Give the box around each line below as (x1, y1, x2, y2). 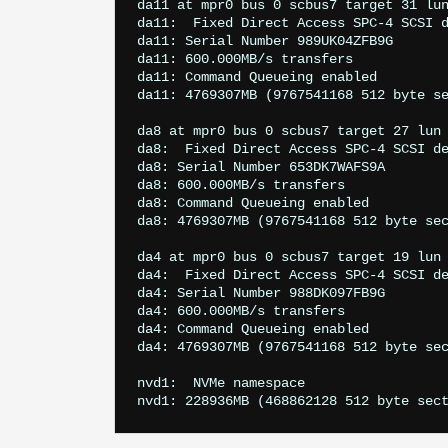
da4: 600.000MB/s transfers (137, 303, 346, 320)
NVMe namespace (185, 375, 306, 392)
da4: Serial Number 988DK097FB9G (137, 285, 386, 302)
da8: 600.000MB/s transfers (137, 177, 346, 194)
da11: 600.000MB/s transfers (137, 51, 354, 68)
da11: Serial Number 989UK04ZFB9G (137, 33, 394, 50)
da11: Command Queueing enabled (137, 69, 378, 86)
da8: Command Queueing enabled (137, 195, 370, 212)
